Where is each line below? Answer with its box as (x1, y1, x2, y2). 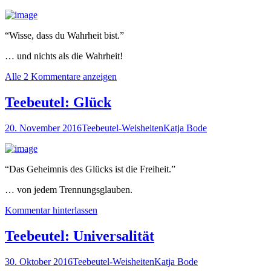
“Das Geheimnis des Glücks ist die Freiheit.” (5, 163, 175, 174)
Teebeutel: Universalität (5, 227, 154, 244)
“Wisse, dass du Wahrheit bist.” (5, 30, 124, 41)
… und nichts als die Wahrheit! (5, 51, 123, 61)
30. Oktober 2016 (5, 256, 73, 267)
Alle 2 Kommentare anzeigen (5, 71, 117, 82)
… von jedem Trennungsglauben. (5, 184, 132, 195)
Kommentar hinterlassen (5, 204, 97, 215)
